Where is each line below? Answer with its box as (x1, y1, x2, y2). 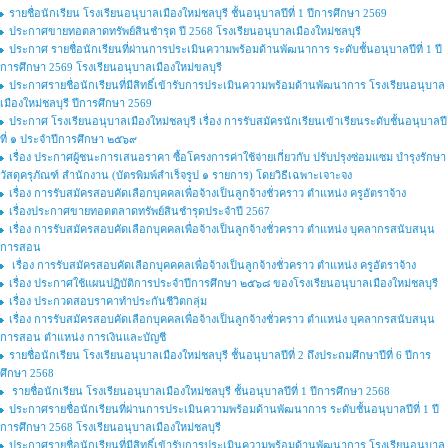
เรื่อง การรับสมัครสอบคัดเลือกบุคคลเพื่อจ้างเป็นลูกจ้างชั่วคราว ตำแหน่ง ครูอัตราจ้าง (9, 187, 406, 199)
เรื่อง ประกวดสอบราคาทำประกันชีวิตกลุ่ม (9, 295, 207, 307)
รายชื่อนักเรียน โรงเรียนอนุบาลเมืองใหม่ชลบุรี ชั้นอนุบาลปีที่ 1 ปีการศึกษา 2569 (9, 7, 387, 19)
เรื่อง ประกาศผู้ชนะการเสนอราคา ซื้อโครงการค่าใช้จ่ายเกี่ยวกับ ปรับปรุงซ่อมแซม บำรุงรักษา (9, 151, 446, 163)
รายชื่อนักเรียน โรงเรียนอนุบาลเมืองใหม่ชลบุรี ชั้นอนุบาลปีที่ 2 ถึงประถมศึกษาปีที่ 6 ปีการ (9, 349, 431, 361)
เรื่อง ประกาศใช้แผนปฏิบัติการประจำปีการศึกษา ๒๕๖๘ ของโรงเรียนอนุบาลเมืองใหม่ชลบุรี (9, 277, 438, 289)
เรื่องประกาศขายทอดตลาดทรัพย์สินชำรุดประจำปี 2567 (9, 205, 270, 217)
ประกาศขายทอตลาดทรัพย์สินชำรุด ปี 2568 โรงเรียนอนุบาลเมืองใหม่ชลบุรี (9, 25, 361, 37)
